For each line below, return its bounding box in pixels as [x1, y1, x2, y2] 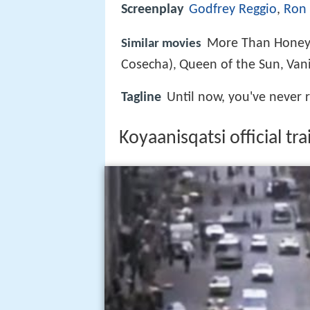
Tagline [121, 90, 161, 104]
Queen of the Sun [179, 57, 280, 72]
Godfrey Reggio [189, 3, 277, 17]
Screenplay [121, 3, 183, 17]
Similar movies [121, 37, 201, 51]
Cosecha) [121, 57, 173, 72]
